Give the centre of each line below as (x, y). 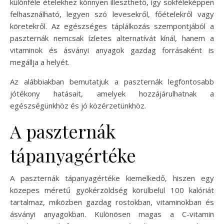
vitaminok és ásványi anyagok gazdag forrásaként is (112, 50)
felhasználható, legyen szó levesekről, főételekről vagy (112, 14)
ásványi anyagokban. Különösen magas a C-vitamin (112, 214)
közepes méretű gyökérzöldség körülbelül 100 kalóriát (112, 190)
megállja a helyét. (40, 62)
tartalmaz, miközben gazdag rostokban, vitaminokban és (112, 202)
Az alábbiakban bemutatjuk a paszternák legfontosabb (112, 81)
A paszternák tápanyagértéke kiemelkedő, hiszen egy (112, 178)
